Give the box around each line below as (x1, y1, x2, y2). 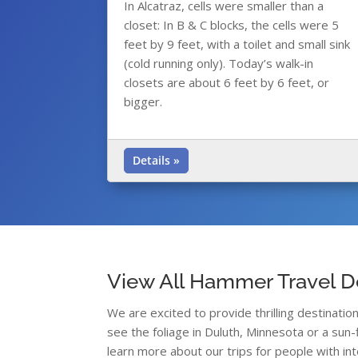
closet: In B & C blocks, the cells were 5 (124, 17, 340, 34)
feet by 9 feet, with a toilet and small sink (124, 36, 351, 53)
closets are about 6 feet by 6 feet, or (124, 74, 330, 91)
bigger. (124, 93, 163, 110)
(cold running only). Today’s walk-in (124, 55, 314, 72)
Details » (133, 153, 181, 169)
